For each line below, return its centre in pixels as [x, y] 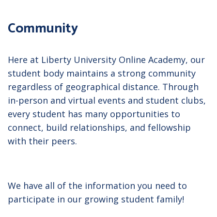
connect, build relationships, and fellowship [99, 128]
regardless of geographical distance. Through [103, 87]
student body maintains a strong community [102, 73]
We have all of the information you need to [97, 186]
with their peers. [42, 141]
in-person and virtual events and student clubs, [107, 101]
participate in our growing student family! [96, 199]
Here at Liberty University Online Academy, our [106, 60]
